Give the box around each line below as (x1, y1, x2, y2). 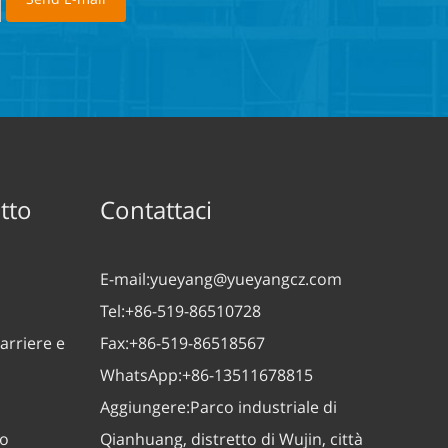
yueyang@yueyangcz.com (150, 268, 342, 291)
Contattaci (100, 193, 212, 227)
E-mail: (100, 268, 150, 291)
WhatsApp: (100, 364, 182, 387)
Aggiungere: (100, 396, 190, 419)
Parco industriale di (190, 396, 337, 419)
